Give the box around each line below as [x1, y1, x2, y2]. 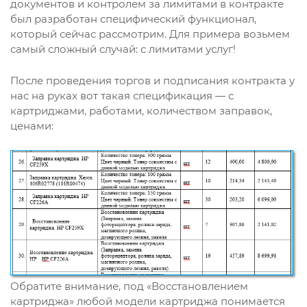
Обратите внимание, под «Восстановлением [10, 279, 248, 293]
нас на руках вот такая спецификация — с [10, 89, 234, 102]
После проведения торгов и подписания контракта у [10, 74, 295, 87]
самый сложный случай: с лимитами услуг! [10, 42, 236, 56]
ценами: [10, 119, 53, 132]
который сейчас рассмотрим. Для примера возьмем [10, 27, 290, 40]
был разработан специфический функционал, [10, 12, 256, 25]
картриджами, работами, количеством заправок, [10, 104, 272, 117]
